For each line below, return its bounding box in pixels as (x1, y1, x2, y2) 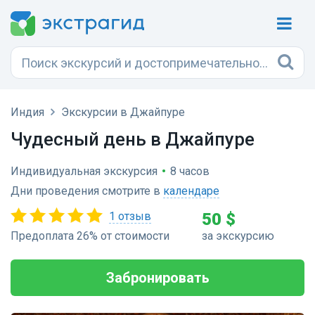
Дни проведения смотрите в (11, 184, 163, 198)
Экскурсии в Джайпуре (61, 105, 185, 119)
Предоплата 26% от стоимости (11, 229, 169, 243)
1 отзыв (109, 210, 151, 223)
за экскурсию (201, 229, 274, 243)
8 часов (170, 165, 210, 178)
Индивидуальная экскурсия (11, 165, 157, 178)
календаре (163, 184, 219, 198)
